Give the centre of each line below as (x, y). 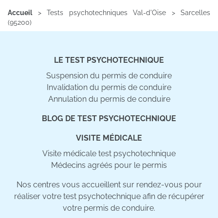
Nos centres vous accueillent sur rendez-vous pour (109, 185)
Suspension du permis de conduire (109, 76)
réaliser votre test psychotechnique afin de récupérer (109, 196)
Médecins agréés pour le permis (109, 165)
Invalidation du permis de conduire (109, 87)
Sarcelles (195, 13)
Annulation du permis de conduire (109, 99)
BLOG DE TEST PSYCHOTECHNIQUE (109, 118)
